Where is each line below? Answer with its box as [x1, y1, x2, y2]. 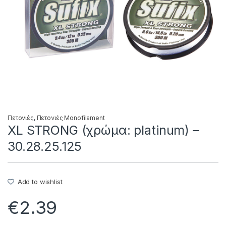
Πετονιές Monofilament [36, 114, 105, 122]
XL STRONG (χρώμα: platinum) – [8, 122, 199, 138]
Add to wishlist [17, 177, 63, 186]
